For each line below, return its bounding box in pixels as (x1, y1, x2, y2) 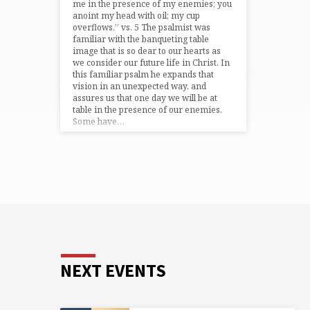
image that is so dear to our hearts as (73, 45, 221, 57)
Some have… (73, 116, 125, 128)
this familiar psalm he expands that (73, 69, 214, 81)
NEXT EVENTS (60, 259, 166, 282)
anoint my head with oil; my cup (73, 10, 200, 22)
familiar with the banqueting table (73, 33, 209, 46)
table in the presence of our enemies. (73, 104, 222, 116)
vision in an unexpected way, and (73, 80, 206, 93)
